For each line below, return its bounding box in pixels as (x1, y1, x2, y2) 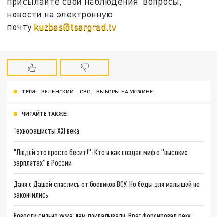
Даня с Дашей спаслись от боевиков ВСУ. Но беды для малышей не (14, 179, 200, 188)
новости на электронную (7, 8, 113, 19)
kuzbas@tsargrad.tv (34, 20, 117, 32)
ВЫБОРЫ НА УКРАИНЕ (96, 88, 154, 95)
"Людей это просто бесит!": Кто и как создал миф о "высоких (14, 147, 188, 156)
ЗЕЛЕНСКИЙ (41, 88, 74, 95)
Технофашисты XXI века (14, 126, 80, 136)
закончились (14, 189, 49, 199)
